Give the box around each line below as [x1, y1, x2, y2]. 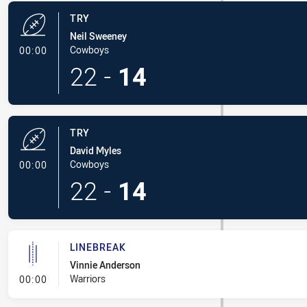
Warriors [69, 272, 106, 285]
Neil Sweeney [69, 29, 127, 42]
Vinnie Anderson [69, 258, 140, 271]
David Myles [69, 144, 121, 157]
